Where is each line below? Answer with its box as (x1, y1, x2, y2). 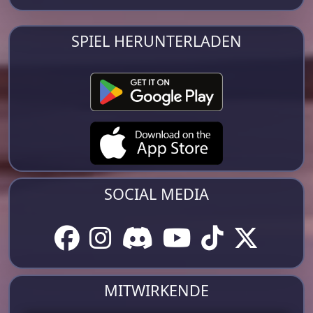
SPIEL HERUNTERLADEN (71, 30, 242, 51)
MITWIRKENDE (104, 279, 209, 300)
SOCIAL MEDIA (104, 183, 209, 204)
